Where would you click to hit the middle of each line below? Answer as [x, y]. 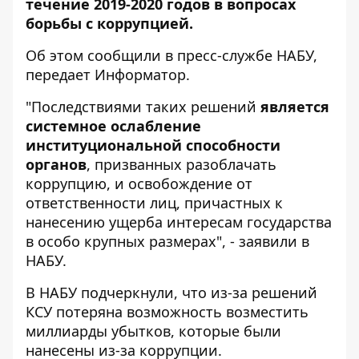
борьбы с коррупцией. [109, 23]
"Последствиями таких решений [143, 107]
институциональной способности [153, 145]
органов [56, 164]
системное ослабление [113, 126]
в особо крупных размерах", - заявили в [167, 241]
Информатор [140, 75]
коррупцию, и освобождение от [139, 184]
